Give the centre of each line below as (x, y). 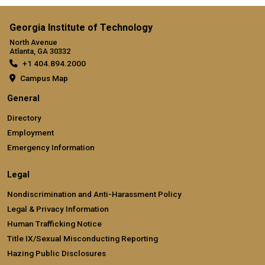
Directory (24, 117)
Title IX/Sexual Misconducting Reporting (83, 238)
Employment (30, 132)
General (23, 98)
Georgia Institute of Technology (81, 27)
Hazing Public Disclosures (56, 253)
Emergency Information (51, 147)
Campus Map (44, 78)
